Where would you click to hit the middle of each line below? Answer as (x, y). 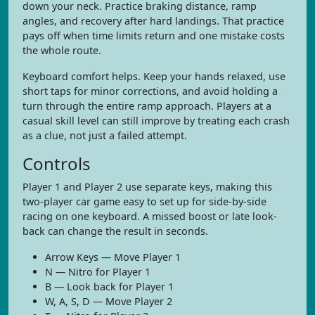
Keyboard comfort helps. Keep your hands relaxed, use (154, 76)
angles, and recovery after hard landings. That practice (153, 21)
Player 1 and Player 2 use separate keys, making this (147, 187)
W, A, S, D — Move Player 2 (109, 301)
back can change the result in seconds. (115, 231)
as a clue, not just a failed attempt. (105, 135)
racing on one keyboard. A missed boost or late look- (150, 216)
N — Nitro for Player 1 (98, 272)
